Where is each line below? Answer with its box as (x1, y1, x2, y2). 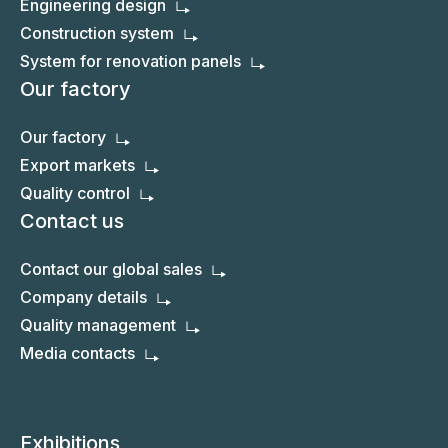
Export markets (20, 155, 135, 176)
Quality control (20, 183, 130, 204)
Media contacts (20, 343, 135, 364)
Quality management (20, 315, 176, 336)
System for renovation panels (20, 51, 241, 72)
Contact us (20, 209, 124, 234)
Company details (20, 287, 147, 308)
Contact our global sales (20, 259, 202, 280)
